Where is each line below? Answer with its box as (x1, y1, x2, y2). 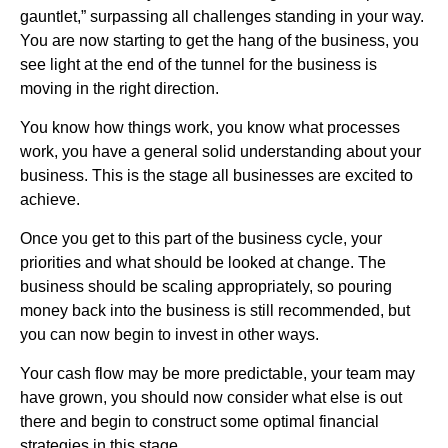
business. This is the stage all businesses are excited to (20, 166, 413, 184)
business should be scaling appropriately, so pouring (20, 277, 392, 295)
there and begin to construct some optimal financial (20, 412, 379, 430)
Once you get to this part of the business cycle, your (20, 229, 382, 247)
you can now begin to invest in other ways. (20, 325, 319, 343)
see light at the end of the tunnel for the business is (20, 55, 377, 73)
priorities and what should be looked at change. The (20, 253, 386, 271)
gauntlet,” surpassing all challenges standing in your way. (20, 7, 424, 25)
